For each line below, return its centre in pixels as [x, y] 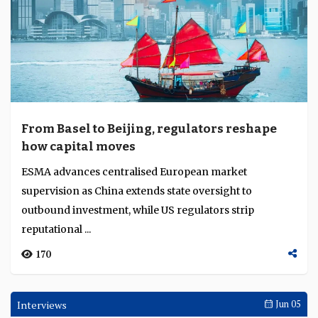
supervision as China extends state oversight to [137, 191]
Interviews [42, 305]
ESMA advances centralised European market [134, 172]
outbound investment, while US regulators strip [138, 210]
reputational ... [56, 229]
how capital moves [78, 147]
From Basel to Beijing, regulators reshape [149, 129]
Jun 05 [287, 304]
